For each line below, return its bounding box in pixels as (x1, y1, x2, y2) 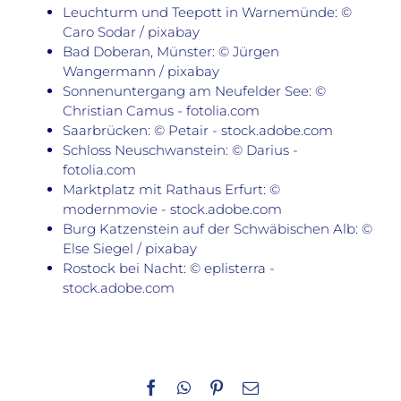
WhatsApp (189, 379, 259, 396)
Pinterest (223, 379, 280, 396)
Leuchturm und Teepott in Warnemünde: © (63, 4, 352, 21)
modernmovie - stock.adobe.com (63, 200, 282, 218)
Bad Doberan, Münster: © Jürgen (63, 43, 279, 61)
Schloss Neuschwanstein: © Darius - (63, 141, 298, 159)
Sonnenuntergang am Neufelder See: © (63, 82, 326, 100)
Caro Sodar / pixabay (63, 23, 200, 41)
